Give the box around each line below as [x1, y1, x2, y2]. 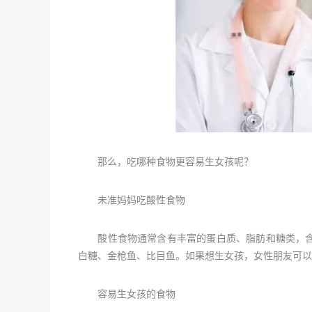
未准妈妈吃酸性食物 [78, 194, 185, 205]
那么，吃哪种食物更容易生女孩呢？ [78, 156, 253, 167]
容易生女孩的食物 [78, 288, 175, 299]
